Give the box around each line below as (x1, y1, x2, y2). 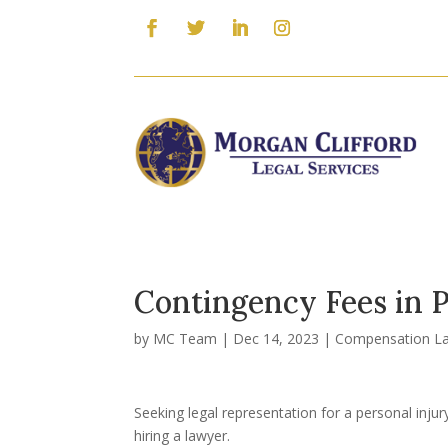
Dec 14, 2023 (233, 328, 320, 348)
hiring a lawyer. (134, 425, 231, 445)
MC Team (153, 328, 218, 348)
